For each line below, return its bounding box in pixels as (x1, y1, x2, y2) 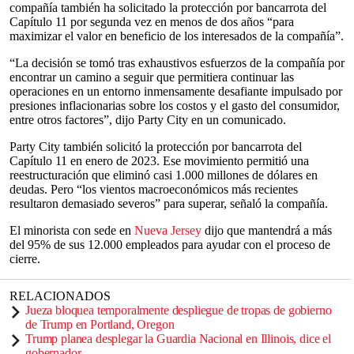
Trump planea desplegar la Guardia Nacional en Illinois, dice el (25, 332, 331, 345)
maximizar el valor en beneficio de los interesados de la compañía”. (9, 29, 344, 43)
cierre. (9, 252, 40, 265)
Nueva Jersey (134, 224, 201, 237)
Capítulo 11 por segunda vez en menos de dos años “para (9, 15, 294, 28)
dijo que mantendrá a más (201, 224, 332, 237)
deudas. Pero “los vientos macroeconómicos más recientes (9, 183, 298, 196)
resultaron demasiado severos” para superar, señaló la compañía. (9, 197, 328, 210)
